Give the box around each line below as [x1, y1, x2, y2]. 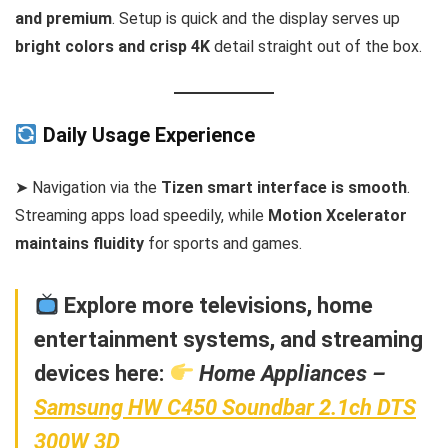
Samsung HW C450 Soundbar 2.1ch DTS [34, 394, 416, 420]
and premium [15, 9, 112, 29]
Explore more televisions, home [64, 292, 374, 318]
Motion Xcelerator [268, 205, 407, 225]
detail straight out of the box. [210, 37, 422, 57]
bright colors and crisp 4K [15, 37, 210, 57]
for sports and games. [144, 233, 302, 253]
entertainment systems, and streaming [34, 326, 423, 352]
